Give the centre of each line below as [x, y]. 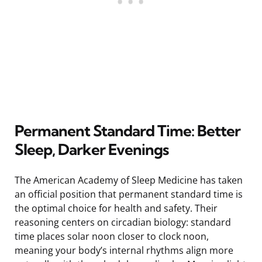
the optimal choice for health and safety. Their [116, 208]
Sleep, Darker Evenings [92, 149]
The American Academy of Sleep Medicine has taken [129, 180]
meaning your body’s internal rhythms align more [124, 250]
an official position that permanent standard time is [129, 194]
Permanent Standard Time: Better [127, 130]
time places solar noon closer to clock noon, [112, 236]
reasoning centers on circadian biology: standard [123, 222]
